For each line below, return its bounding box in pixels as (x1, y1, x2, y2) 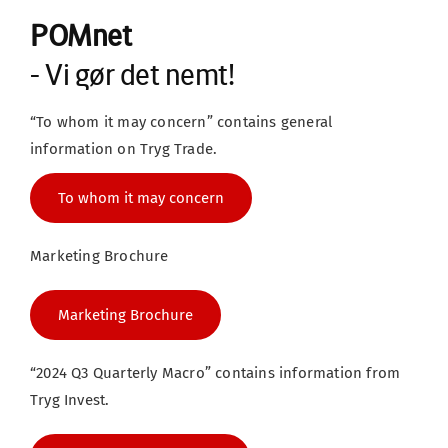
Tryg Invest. (30, 390, 110, 409)
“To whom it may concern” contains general (30, 112, 333, 131)
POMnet (30, 17, 131, 53)
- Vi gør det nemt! (30, 56, 234, 92)
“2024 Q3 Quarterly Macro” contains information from (30, 363, 401, 382)
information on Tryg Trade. (30, 139, 218, 158)
